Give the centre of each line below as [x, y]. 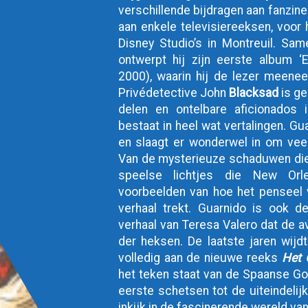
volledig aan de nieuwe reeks [200, 258]
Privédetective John [174, 93]
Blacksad [254, 93]
